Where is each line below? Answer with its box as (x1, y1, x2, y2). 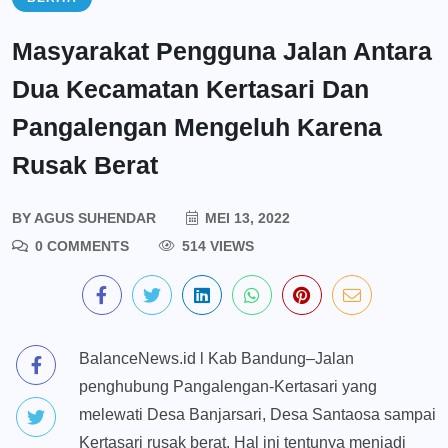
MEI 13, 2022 (201, 210, 290, 227)
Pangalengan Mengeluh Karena (12, 113, 382, 142)
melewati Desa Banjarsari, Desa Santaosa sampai (79, 406, 436, 424)
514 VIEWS (178, 238, 254, 255)
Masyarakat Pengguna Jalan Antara (12, 37, 432, 66)
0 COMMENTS (31, 238, 129, 255)
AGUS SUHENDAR (31, 210, 156, 227)
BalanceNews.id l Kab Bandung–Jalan (79, 350, 354, 368)
